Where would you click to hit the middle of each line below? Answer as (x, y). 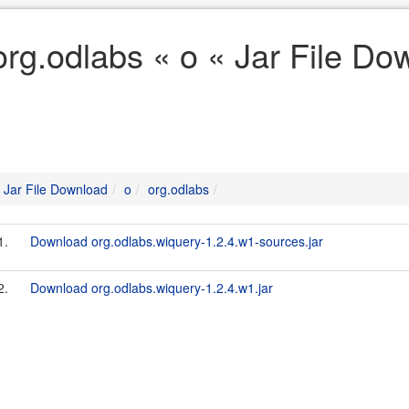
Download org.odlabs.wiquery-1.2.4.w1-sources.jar (177, 241)
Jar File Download (56, 189)
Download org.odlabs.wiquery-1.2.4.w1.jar (152, 288)
